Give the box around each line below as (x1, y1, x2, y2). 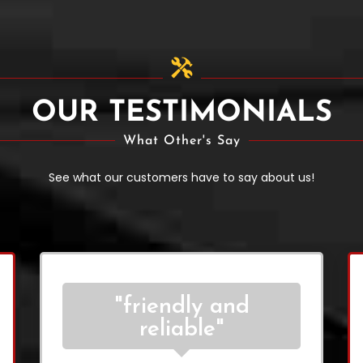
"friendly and (113, 295, 250, 318)
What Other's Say (122, 134, 241, 147)
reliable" (139, 318, 224, 341)
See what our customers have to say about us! (49, 169, 314, 186)
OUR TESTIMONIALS (31, 98, 332, 128)
